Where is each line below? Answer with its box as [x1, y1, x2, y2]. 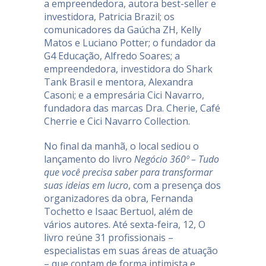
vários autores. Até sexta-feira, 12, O [44, 217, 205, 231]
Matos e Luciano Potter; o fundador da [44, 36, 216, 49]
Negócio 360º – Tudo [134, 152, 219, 166]
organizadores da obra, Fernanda [44, 191, 193, 205]
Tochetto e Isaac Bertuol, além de [44, 204, 193, 218]
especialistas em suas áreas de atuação [44, 243, 218, 257]
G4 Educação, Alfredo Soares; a [44, 49, 180, 62]
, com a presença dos [128, 178, 221, 192]
